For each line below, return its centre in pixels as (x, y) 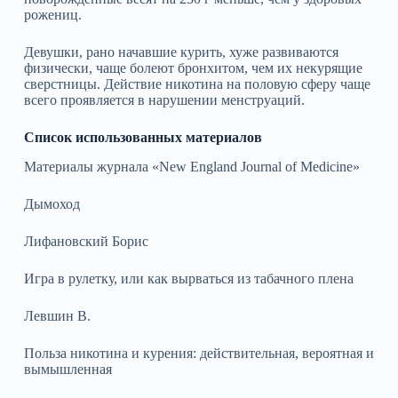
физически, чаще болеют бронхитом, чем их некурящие (193, 68)
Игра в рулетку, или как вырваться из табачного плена (188, 278)
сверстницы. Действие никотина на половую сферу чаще (197, 84)
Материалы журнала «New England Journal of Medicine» (191, 166)
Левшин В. (57, 315)
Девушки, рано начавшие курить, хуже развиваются (181, 52)
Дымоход (52, 203)
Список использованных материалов (143, 137)
